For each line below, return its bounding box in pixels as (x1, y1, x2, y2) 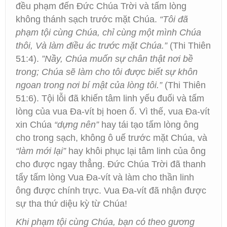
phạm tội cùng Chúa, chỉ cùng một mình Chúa (16, 27, 201, 37)
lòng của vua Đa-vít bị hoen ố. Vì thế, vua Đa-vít (16, 106, 210, 117)
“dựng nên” (54, 120, 99, 130)
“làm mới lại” (16, 146, 66, 156)
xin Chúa (16, 120, 54, 130)
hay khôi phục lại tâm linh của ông (66, 146, 206, 156)
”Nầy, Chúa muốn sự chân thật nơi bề (42, 54, 193, 64)
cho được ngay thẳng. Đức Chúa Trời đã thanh (16, 159, 206, 169)
